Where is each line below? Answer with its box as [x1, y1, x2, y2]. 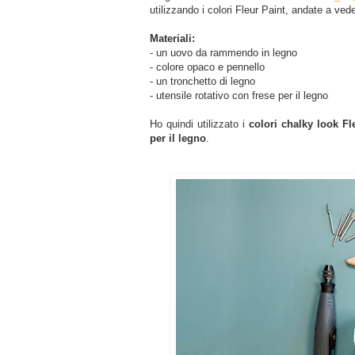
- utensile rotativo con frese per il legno [150, 90, 328, 102]
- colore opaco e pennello [150, 61, 265, 74]
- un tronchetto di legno [150, 75, 255, 88]
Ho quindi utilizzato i [150, 118, 250, 131]
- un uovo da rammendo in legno [150, 47, 297, 59]
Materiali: [150, 32, 195, 45]
